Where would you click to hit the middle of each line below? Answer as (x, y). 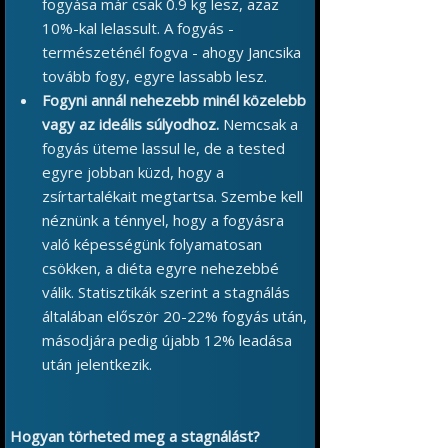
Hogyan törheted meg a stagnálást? (135, 436)
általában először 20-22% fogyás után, (174, 316)
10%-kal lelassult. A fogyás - (138, 28)
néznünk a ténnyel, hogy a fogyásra (163, 220)
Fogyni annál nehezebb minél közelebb (174, 100)
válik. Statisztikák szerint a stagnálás (166, 292)
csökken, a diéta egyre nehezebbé (160, 268)
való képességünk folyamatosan (152, 244)
